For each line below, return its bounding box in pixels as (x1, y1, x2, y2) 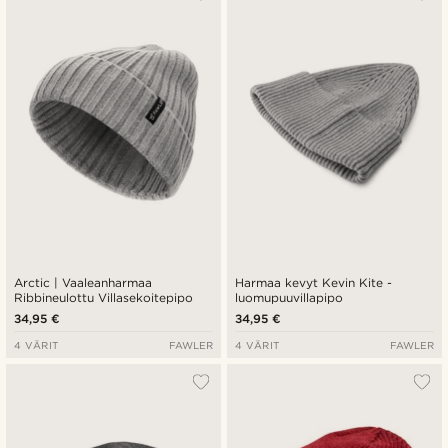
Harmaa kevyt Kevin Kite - (235, 274, 393, 290)
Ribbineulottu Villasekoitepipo (14, 289, 194, 305)
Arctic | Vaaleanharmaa (14, 274, 153, 290)
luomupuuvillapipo (235, 289, 343, 305)
